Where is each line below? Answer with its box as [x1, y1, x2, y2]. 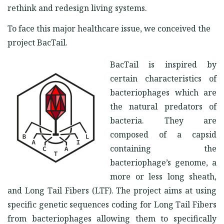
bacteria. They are [110, 115, 216, 126]
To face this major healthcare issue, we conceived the [7, 23, 210, 34]
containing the [110, 143, 216, 154]
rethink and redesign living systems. [7, 2, 157, 13]
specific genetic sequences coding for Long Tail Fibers [7, 199, 216, 210]
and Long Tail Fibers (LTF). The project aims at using [7, 185, 216, 196]
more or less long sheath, [110, 171, 216, 182]
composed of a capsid [110, 129, 216, 140]
